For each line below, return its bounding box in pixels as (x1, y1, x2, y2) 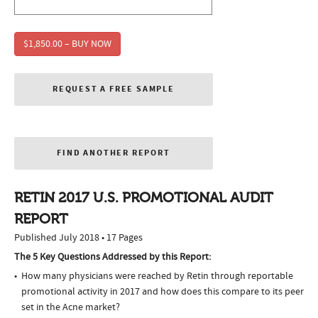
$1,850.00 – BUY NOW (23, 38, 111, 51)
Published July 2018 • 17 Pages (14, 231, 143, 245)
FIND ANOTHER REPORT (57, 147, 170, 160)
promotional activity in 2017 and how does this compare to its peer (21, 285, 304, 299)
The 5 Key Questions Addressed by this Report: (14, 251, 211, 264)
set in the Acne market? (21, 301, 120, 314)
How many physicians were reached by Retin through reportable (21, 270, 293, 283)
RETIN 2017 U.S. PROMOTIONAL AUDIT (14, 190, 273, 207)
